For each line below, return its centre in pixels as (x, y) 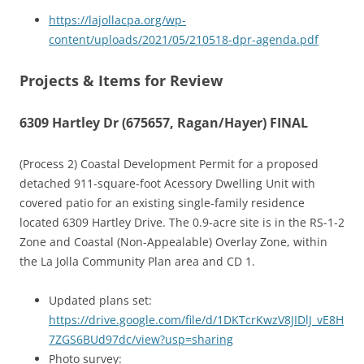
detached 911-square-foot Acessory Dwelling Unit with (167, 184)
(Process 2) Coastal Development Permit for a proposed (169, 164)
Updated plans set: (100, 301)
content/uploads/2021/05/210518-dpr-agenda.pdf (184, 40)
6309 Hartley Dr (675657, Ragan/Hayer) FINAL (164, 123)
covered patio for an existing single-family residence (162, 203)
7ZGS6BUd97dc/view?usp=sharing (141, 340)
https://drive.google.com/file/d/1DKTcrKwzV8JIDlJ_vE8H (196, 320)
